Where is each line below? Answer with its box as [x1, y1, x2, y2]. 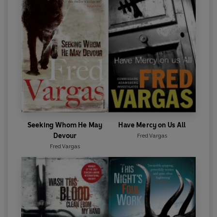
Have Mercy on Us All [118, 121, 186, 129]
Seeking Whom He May [27, 121, 103, 129]
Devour [53, 132, 77, 140]
